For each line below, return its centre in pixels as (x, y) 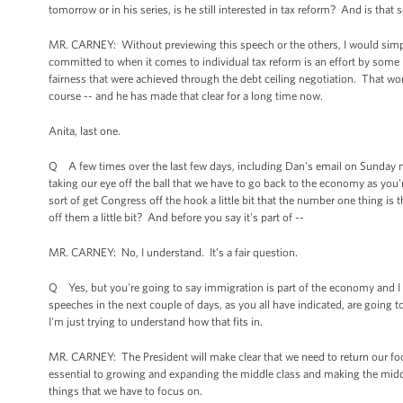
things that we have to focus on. (127, 391)
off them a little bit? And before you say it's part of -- (176, 217)
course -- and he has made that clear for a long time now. (186, 96)
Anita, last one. (85, 131)
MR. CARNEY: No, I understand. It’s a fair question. (173, 252)
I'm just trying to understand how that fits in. (156, 322)
